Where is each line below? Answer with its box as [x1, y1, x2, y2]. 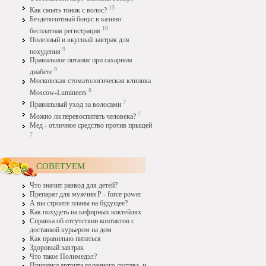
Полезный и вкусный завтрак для [30, 36, 129, 44]
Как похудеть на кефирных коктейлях [30, 208, 141, 216]
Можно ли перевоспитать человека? [30, 113, 136, 121]
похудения [30, 47, 61, 56]
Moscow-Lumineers [30, 89, 87, 97]
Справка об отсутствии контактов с [30, 217, 134, 225]
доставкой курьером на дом [30, 226, 112, 234]
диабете [30, 68, 54, 77]
